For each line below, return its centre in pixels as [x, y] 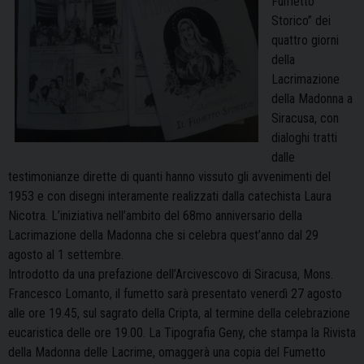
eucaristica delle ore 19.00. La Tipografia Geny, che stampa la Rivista [182, 333]
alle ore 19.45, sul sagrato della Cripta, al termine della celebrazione [179, 314]
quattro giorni [305, 41]
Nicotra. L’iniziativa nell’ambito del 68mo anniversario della [155, 216]
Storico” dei [301, 21]
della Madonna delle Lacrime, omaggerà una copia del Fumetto [167, 353]
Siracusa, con [305, 119]
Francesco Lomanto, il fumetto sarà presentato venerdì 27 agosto [175, 294]
